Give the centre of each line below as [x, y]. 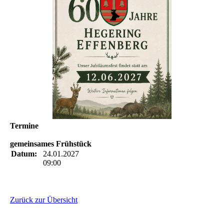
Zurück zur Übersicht [44, 199]
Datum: [24, 153]
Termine [24, 125]
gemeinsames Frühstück [51, 143]
